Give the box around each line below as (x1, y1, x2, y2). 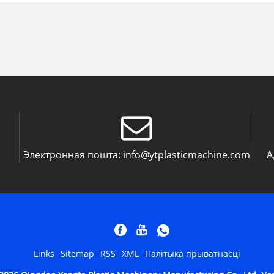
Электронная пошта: (23, 148, 120, 162)
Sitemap (61, 248, 94, 260)
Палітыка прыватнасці (145, 248, 240, 260)
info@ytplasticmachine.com (122, 148, 250, 162)
